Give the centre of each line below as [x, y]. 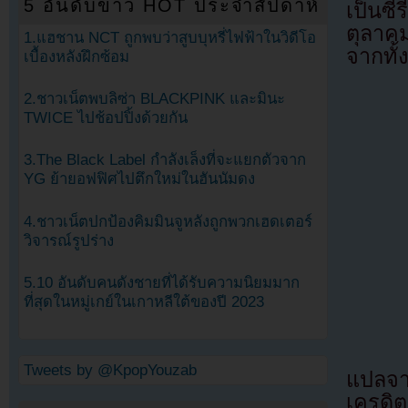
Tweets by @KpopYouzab [110, 370]
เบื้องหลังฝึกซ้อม [76, 57]
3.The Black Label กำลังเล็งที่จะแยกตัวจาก [165, 160]
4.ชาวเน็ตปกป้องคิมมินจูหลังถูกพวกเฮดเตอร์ [168, 221]
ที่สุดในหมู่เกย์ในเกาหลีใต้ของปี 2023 [144, 301]
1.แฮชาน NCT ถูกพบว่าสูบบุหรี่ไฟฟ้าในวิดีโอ [170, 38]
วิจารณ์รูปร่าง [69, 240]
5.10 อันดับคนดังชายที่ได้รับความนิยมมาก [162, 282]
